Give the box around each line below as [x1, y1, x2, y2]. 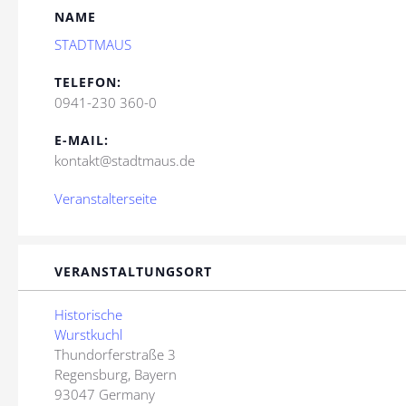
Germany [99, 385, 155, 404]
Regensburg [54, 365, 128, 384]
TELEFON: [54, 73, 121, 92]
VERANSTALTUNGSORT [54, 263, 212, 281]
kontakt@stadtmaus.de [54, 151, 195, 170]
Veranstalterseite [54, 189, 157, 208]
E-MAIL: [54, 131, 109, 150]
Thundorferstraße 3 [54, 345, 176, 364]
